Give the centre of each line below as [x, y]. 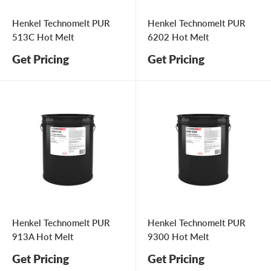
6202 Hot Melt [178, 37]
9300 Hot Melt [178, 237]
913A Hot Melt [43, 237]
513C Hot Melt [43, 37]
